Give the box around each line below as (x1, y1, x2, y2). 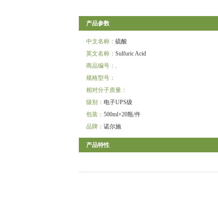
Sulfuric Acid (115, 50, 146, 57)
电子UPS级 (104, 99, 132, 106)
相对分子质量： (86, 87, 127, 93)
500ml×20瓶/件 (104, 111, 141, 118)
